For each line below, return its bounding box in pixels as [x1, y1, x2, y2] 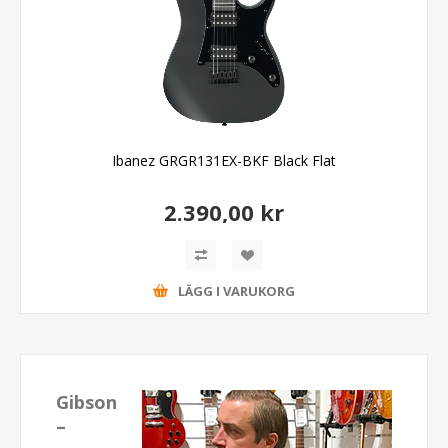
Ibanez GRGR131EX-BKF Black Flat [112, 150, 336, 170]
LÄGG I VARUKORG [178, 282, 295, 301]
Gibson [56, 389, 117, 414]
